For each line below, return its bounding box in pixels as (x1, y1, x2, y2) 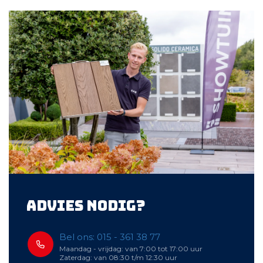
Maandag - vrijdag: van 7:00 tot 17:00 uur (59, 244, 203, 254)
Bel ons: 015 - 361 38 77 (59, 231, 160, 243)
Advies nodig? (26, 197, 146, 215)
